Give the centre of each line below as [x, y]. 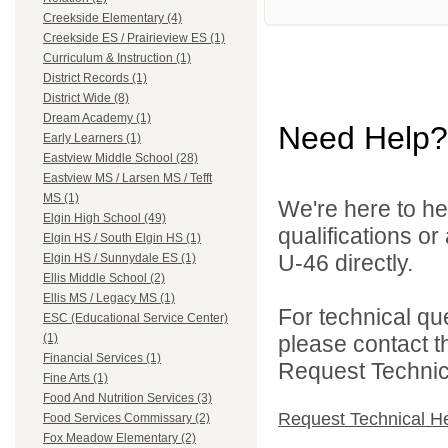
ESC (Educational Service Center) [135, 318]
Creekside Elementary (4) [112, 18]
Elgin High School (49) [104, 218]
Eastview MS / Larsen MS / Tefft [127, 178]
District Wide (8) [86, 98]
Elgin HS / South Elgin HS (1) [122, 238]
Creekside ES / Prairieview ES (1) [134, 38]
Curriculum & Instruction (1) [117, 58]
